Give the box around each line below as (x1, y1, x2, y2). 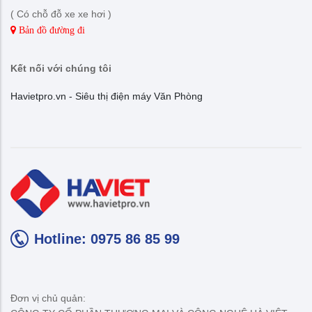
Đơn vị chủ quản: (10, 292, 86, 304)
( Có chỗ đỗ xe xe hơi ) (10, 8, 111, 19)
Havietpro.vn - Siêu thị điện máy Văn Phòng (10, 90, 203, 102)
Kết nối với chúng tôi (10, 62, 111, 74)
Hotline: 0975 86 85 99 (34, 231, 180, 247)
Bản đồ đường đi (16, 24, 85, 35)
